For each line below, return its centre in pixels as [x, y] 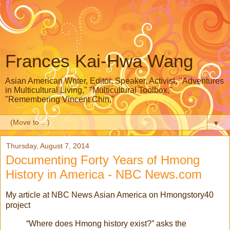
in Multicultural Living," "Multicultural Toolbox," [89, 90]
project [18, 205]
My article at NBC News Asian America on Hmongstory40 [110, 195]
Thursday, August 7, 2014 [48, 146]
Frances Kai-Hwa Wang [99, 61]
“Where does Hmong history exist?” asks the [106, 223]
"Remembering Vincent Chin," [60, 99]
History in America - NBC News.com [104, 174]
